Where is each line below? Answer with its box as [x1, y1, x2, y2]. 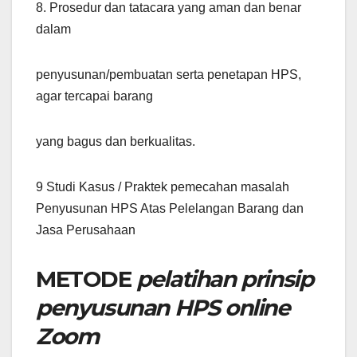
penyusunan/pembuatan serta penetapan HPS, [36, 68, 301, 82]
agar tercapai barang [36, 89, 153, 104]
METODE [36, 265, 131, 293]
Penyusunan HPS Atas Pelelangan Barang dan [36, 202, 304, 216]
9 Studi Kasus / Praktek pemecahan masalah [36, 180, 289, 194]
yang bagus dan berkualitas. [36, 135, 195, 149]
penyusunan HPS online [36, 294, 290, 322]
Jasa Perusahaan [36, 223, 135, 237]
